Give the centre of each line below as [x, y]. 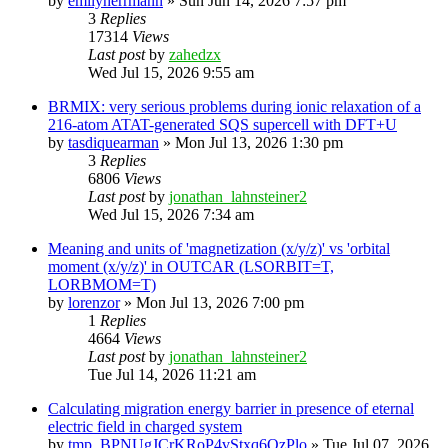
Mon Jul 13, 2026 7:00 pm [220, 302]
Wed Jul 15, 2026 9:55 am [171, 72]
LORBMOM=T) [102, 284]
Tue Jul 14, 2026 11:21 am [172, 374]
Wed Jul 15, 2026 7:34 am [171, 214]
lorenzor [94, 302]
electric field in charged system [145, 426]
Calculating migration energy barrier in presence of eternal [231, 408]
